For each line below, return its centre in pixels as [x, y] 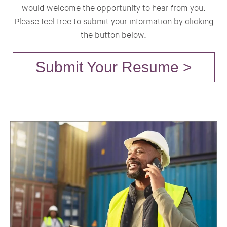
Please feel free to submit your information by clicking [113, 21]
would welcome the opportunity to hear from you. [113, 8]
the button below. [113, 35]
